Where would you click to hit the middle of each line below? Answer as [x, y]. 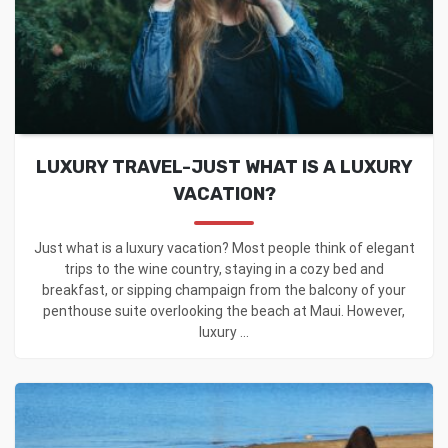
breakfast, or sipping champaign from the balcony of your [224, 289]
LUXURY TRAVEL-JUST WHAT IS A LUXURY [224, 166]
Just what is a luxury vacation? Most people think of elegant [224, 247]
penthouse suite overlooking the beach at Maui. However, [224, 310]
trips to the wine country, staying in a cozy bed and [224, 268]
